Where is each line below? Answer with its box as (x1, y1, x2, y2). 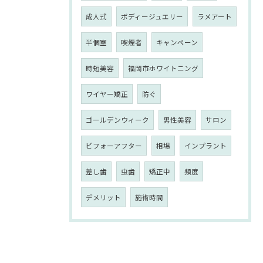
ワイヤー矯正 (86, 89, 128, 99)
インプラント (184, 141, 227, 150)
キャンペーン (156, 38, 198, 47)
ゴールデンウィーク (86, 115, 149, 124)
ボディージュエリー (121, 12, 183, 21)
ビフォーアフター (86, 141, 142, 150)
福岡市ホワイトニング (128, 63, 198, 73)
